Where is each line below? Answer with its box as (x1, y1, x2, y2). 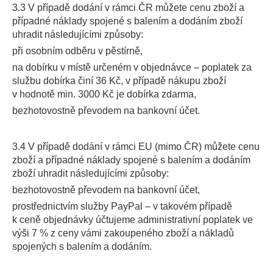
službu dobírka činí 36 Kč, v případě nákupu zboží (12, 76, 226, 86)
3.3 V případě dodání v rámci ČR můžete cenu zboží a (12, 2, 244, 13)
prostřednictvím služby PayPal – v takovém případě (12, 201, 232, 211)
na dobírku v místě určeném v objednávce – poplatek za (12, 62, 252, 73)
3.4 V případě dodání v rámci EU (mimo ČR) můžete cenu (12, 141, 260, 152)
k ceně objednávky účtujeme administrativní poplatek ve (12, 214, 253, 225)
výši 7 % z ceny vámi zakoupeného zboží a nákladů (12, 228, 234, 238)
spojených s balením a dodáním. (12, 241, 152, 252)
